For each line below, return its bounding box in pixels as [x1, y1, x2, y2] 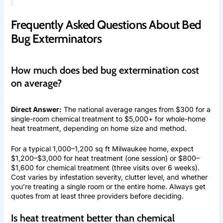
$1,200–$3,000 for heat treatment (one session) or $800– [10, 153, 200, 162]
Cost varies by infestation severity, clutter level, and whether [10, 172, 208, 181]
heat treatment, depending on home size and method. [10, 123, 187, 132]
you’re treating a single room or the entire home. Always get [10, 182, 206, 191]
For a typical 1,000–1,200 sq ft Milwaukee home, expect [10, 144, 194, 153]
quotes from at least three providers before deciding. [10, 191, 184, 200]
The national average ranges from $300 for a [61, 105, 211, 113]
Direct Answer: [10, 105, 62, 113]
